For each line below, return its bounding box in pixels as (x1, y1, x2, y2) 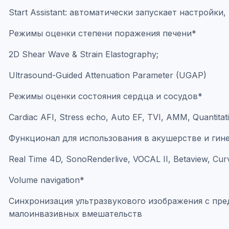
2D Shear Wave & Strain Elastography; (9, 49, 158, 59)
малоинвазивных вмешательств (9, 209, 142, 219)
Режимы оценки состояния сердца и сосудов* (9, 91, 202, 101)
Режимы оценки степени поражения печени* (9, 28, 196, 38)
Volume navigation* (9, 175, 84, 185)
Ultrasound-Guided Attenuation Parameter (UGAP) (9, 70, 207, 80)
